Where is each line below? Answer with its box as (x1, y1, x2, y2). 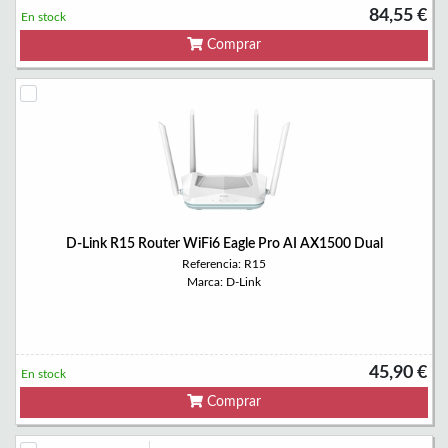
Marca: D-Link (187, 276, 261, 288)
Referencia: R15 (182, 258, 266, 270)
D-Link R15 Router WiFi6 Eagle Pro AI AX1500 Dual (65, 237, 383, 251)
